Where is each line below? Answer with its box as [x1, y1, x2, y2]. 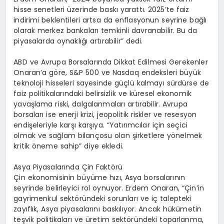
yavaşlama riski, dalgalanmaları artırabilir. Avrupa [13, 99, 187, 109]
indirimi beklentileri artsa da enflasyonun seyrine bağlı [13, 15, 207, 25]
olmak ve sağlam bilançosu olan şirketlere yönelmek [13, 130, 202, 141]
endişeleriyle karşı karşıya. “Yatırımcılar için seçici [13, 120, 188, 130]
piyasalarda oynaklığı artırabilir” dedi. [13, 36, 143, 46]
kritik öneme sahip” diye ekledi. [13, 141, 124, 151]
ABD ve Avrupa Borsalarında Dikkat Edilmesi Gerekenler [13, 57, 208, 67]
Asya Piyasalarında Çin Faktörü [13, 162, 122, 172]
